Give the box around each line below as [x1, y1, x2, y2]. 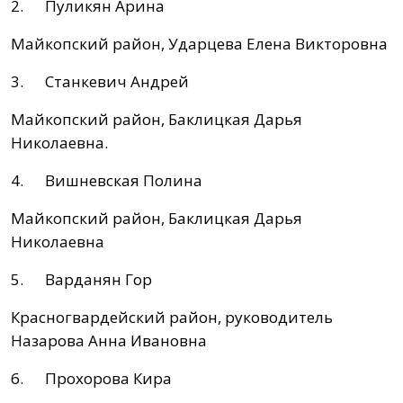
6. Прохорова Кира [11, 368, 172, 390]
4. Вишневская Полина [11, 170, 202, 192]
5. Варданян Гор [11, 269, 152, 291]
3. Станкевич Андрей [11, 71, 189, 93]
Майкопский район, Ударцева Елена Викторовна [11, 33, 388, 55]
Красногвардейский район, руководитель [11, 307, 333, 328]
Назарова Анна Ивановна [11, 330, 207, 352]
